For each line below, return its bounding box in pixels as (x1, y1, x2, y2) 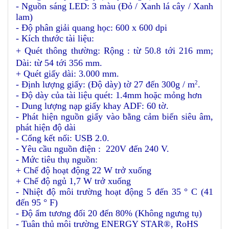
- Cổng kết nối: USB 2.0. (16, 132, 109, 143)
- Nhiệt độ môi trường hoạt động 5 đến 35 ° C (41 (16, 186, 213, 197)
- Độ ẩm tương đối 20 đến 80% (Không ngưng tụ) (16, 208, 202, 218)
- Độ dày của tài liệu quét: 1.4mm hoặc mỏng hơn (16, 89, 202, 100)
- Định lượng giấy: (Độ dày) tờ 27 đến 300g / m (16, 79, 195, 89)
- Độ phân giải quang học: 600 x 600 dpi (16, 22, 167, 33)
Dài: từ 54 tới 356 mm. (16, 57, 102, 68)
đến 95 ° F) (16, 197, 58, 208)
